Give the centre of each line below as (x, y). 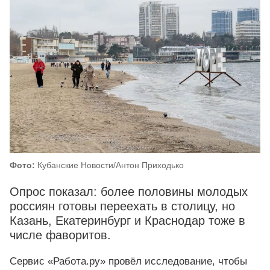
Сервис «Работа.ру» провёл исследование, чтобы (128, 262)
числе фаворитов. (60, 235)
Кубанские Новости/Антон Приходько (109, 165)
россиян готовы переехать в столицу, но (122, 206)
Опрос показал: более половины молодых (129, 192)
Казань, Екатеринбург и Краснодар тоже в (127, 221)
